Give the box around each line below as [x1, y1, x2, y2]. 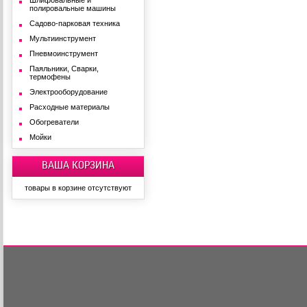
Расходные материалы [29, 103, 110, 111]
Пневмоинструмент [29, 49, 98, 58]
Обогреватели [29, 118, 79, 126]
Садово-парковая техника [29, 19, 120, 27]
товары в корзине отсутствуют [24, 184, 132, 192]
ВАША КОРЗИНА [41, 160, 114, 171]
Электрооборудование [29, 88, 108, 96]
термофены [29, 73, 71, 81]
